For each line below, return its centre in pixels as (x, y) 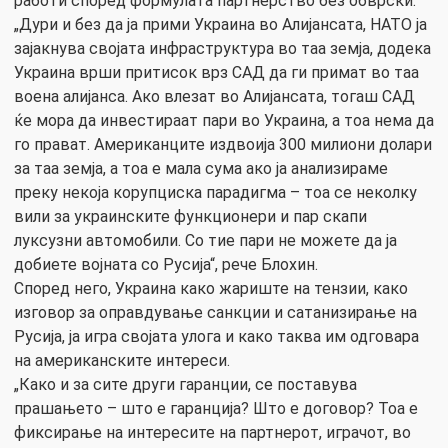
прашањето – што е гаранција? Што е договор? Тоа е (216, 409)
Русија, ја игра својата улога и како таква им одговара (216, 337)
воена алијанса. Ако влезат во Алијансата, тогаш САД (214, 97)
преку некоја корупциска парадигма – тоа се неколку (215, 193)
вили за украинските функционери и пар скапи (190, 217)
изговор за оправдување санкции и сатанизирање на (215, 313)
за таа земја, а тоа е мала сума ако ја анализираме (201, 169)
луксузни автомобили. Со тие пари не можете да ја (205, 241)
